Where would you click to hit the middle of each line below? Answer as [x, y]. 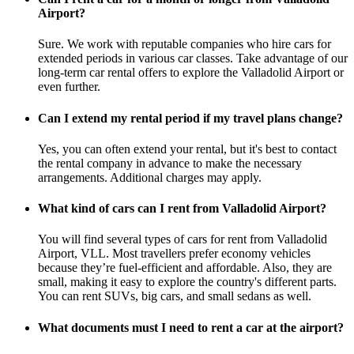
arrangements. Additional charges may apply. [150, 177]
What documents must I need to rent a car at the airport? [191, 327]
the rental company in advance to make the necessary [170, 163]
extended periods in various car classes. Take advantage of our [193, 58]
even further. [69, 87]
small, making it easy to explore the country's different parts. [187, 282]
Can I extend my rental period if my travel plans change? [190, 118]
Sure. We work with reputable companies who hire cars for [185, 44]
